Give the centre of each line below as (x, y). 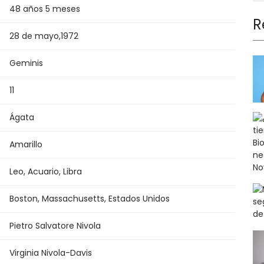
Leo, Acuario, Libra (46, 171)
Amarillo (26, 144)
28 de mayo (34, 36)
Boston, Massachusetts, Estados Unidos (90, 198)
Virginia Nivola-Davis (51, 253)
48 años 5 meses (45, 9)
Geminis (26, 63)
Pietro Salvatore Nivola (55, 225)
